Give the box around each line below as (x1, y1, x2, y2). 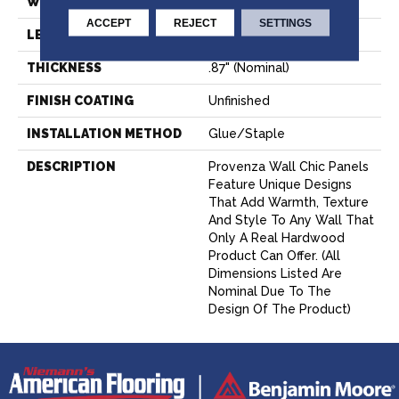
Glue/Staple (208, 126, 285, 142)
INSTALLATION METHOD (27, 126, 182, 142)
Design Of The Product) (208, 302, 351, 317)
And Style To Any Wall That (208, 213, 374, 228)
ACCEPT (86, 16, 132, 29)
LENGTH (27, 28, 81, 43)
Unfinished (208, 94, 270, 109)
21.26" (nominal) (208, 28, 304, 43)
